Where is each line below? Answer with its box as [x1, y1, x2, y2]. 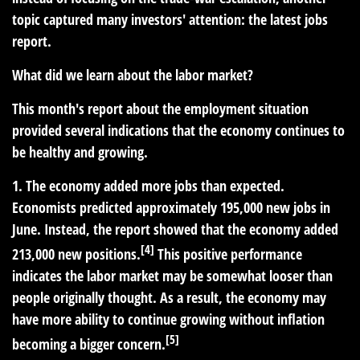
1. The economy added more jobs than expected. [12, 176, 284, 195]
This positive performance [154, 244, 302, 264]
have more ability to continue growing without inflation [12, 309, 325, 329]
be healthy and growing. [12, 142, 148, 162]
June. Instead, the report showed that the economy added [12, 219, 338, 239]
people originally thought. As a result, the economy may [12, 288, 326, 307]
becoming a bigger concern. [12, 334, 166, 354]
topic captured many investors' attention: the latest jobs [12, 10, 328, 29]
